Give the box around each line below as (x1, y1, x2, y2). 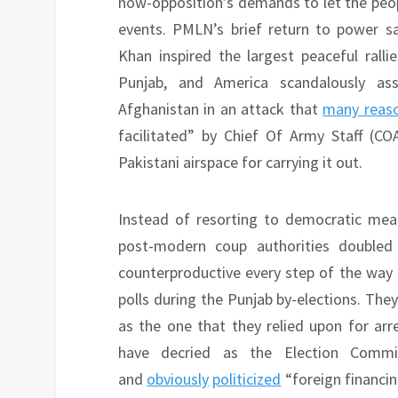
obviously (147, 369, 210, 390)
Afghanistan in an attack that (118, 99, 323, 120)
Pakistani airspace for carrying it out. (118, 152, 362, 173)
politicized (212, 369, 282, 390)
